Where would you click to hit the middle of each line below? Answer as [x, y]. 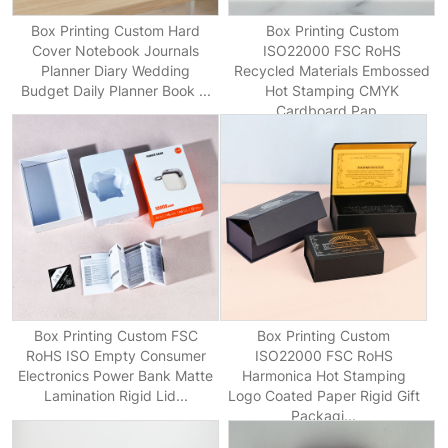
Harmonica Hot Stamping [323, 376]
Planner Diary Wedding [116, 70]
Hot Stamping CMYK [332, 90]
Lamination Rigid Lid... [115, 396]
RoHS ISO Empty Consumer [115, 356]
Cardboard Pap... [332, 110]
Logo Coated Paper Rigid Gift [323, 396]
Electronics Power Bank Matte [116, 376]
